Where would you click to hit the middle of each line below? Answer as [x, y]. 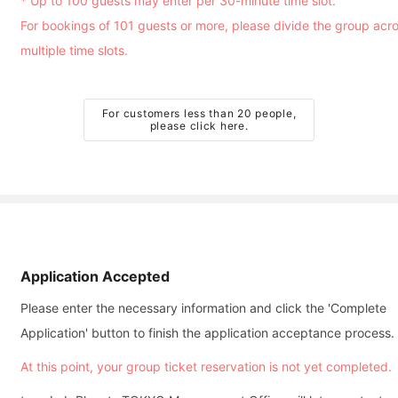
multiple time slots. [74, 50]
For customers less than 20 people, [199, 113]
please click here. [199, 126]
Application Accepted [95, 276]
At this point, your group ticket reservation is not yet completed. [206, 366]
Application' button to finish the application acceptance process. [207, 333]
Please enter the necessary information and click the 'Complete [203, 308]
